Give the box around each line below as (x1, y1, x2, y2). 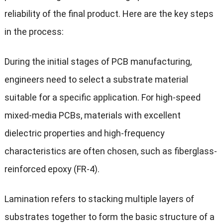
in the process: (4, 26, 64, 37)
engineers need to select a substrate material (4, 74, 188, 85)
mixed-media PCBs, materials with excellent (4, 110, 181, 121)
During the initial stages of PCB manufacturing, (4, 56, 192, 67)
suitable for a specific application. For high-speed (4, 92, 201, 103)
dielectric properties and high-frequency (4, 128, 165, 139)
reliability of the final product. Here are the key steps (4, 8, 214, 19)
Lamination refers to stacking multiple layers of (4, 194, 194, 205)
